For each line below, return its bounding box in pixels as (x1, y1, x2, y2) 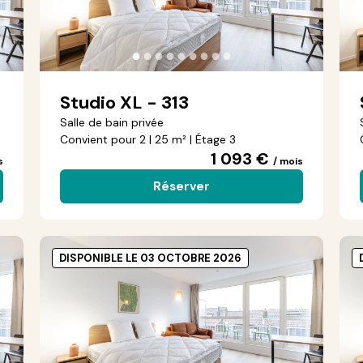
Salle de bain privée (60, 115, 164, 130)
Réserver (153, 178, 210, 194)
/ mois (273, 155, 303, 168)
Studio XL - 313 (60, 91, 189, 114)
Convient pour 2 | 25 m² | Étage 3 (60, 132, 236, 147)
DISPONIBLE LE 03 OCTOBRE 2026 (59, 251, 241, 265)
